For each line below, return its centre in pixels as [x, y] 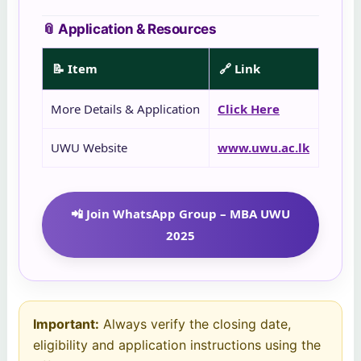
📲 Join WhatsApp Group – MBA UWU [180, 214]
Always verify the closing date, [195, 324]
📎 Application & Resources [129, 29]
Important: [66, 324]
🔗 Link [240, 69]
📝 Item [75, 69]
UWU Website [89, 148]
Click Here [249, 109]
